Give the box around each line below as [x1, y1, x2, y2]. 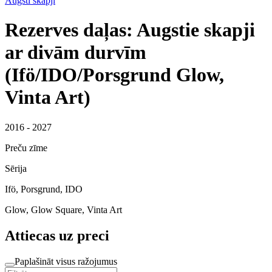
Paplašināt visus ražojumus [15, 256, 117, 267]
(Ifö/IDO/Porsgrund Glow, [5, 64, 224, 86]
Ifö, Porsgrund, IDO [5, 183, 83, 194]
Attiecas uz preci [5, 227, 109, 243]
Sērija [5, 163, 27, 174]
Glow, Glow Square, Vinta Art [5, 204, 122, 215]
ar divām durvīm [5, 41, 146, 64]
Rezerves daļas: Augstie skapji [5, 19, 255, 41]
